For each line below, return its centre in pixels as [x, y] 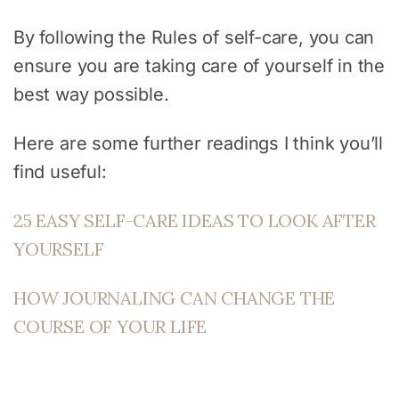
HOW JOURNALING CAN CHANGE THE [175, 297]
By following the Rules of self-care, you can [194, 37]
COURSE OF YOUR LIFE [110, 326]
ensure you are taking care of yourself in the [199, 65]
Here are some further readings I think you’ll [198, 143]
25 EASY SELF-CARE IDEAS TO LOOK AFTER [195, 220]
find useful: [60, 171]
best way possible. [91, 94]
